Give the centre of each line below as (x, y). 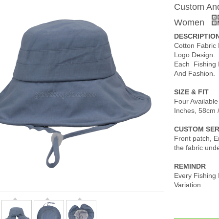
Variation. (188, 185)
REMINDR (190, 166)
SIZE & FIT (191, 92)
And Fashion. (196, 73)
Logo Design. (195, 55)
